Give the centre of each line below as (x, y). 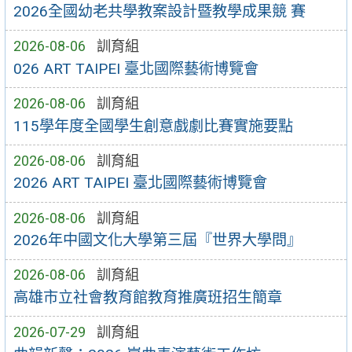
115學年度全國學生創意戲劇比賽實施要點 (153, 126)
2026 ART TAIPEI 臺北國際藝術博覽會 (140, 183)
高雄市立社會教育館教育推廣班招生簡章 (147, 297)
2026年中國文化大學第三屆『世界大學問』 (157, 240)
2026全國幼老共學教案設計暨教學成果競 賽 (159, 11)
